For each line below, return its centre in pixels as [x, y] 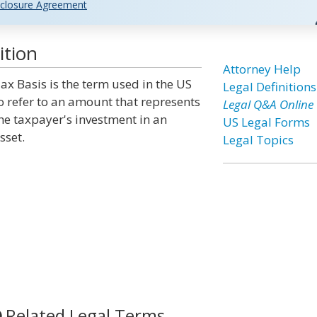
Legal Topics [258, 140]
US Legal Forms [266, 122]
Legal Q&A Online [268, 104]
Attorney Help [261, 69]
